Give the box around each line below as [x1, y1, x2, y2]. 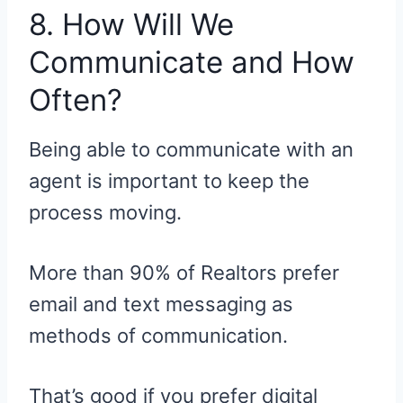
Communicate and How [29, 44, 354, 81]
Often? [29, 82, 122, 119]
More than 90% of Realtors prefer [29, 260, 339, 284]
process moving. [29, 200, 182, 224]
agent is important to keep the [29, 168, 309, 193]
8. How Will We [29, 6, 234, 43]
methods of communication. [29, 323, 288, 347]
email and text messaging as [29, 291, 293, 316]
